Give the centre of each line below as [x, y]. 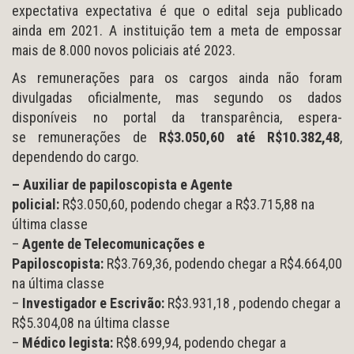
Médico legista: [69, 342]
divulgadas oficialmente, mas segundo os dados [177, 97]
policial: [37, 204]
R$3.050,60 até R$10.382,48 [243, 137]
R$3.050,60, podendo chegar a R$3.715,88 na [188, 204]
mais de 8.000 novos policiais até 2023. [124, 50]
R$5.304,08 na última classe [91, 322]
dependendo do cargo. [75, 156]
